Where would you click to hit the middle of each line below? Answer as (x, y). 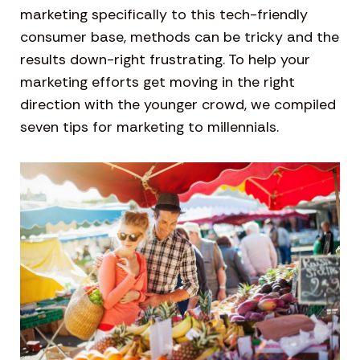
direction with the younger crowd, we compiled (178, 104)
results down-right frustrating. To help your (165, 59)
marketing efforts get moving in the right (157, 82)
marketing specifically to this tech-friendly (164, 14)
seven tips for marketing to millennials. (149, 127)
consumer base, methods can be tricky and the (180, 37)
